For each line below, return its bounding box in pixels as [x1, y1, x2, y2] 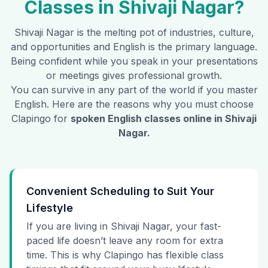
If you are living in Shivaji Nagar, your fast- [26, 220, 221, 233]
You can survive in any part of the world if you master [10, 84, 258, 96]
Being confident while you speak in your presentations [10, 55, 258, 68]
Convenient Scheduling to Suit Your [26, 185, 214, 198]
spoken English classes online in [71, 112, 225, 125]
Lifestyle [26, 202, 73, 215]
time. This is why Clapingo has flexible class [26, 249, 224, 261]
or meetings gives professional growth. [46, 69, 222, 82]
